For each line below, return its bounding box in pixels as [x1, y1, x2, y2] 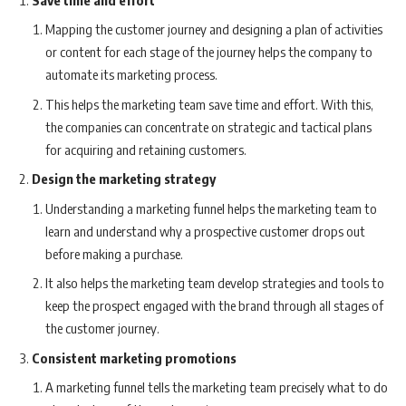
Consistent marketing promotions [32, 349, 237, 366]
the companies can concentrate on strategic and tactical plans [45, 118, 372, 135]
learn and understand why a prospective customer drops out [45, 222, 365, 239]
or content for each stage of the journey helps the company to [45, 43, 372, 61]
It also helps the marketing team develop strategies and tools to [45, 275, 384, 292]
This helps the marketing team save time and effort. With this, [45, 95, 373, 112]
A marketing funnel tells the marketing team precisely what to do [45, 379, 388, 396]
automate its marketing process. [45, 66, 217, 83]
